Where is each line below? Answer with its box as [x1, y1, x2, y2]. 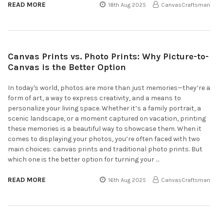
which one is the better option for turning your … [8, 155, 159, 163]
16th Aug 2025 [108, 176, 146, 183]
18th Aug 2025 [108, 1, 146, 8]
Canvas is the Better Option [8, 61, 126, 73]
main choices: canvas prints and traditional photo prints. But [8, 145, 202, 153]
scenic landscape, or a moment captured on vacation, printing [8, 114, 206, 123]
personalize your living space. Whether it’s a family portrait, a [8, 104, 201, 112]
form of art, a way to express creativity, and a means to [8, 93, 181, 102]
